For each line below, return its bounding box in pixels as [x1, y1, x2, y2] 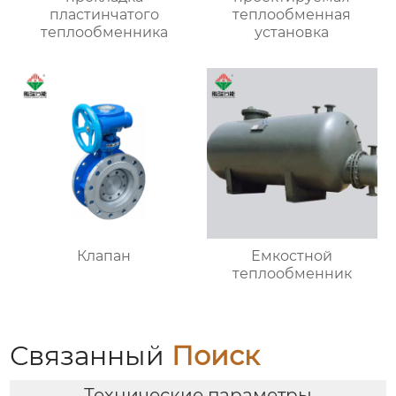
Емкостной [251, 247, 333, 264]
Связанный [10, 339, 172, 372]
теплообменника [40, 24, 168, 42]
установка [255, 24, 330, 42]
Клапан [77, 247, 132, 264]
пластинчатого [49, 6, 159, 24]
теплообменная [232, 6, 352, 24]
